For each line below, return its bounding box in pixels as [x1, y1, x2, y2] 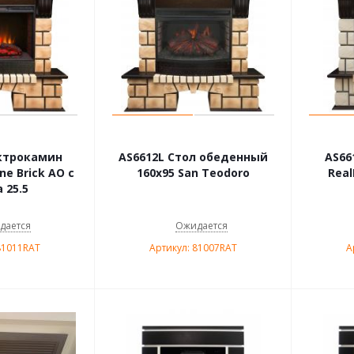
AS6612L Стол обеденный [119, 149, 268, 164]
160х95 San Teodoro [137, 165, 250, 180]
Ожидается [175, 219, 228, 232]
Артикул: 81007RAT [149, 241, 237, 254]
